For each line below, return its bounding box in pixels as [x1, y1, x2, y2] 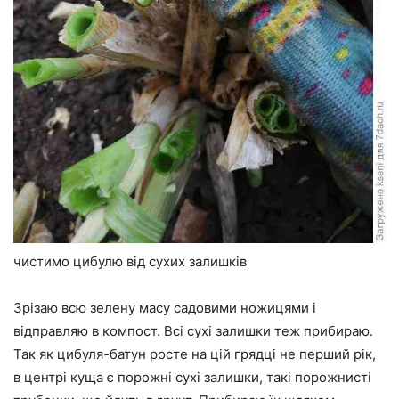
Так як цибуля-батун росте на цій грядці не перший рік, [13, 346, 376, 363]
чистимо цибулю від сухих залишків [13, 253, 247, 271]
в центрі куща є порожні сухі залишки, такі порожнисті [13, 369, 371, 387]
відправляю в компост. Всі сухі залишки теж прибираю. [13, 322, 373, 340]
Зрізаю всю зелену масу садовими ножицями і [13, 299, 316, 317]
